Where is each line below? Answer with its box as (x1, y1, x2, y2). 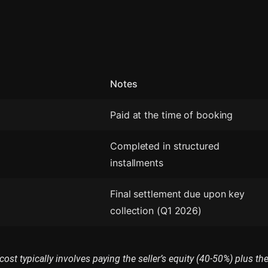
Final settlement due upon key (110, 187, 245, 200)
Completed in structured (110, 139, 220, 152)
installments (110, 156, 163, 169)
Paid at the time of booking (110, 108, 233, 121)
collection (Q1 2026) (110, 204, 202, 217)
